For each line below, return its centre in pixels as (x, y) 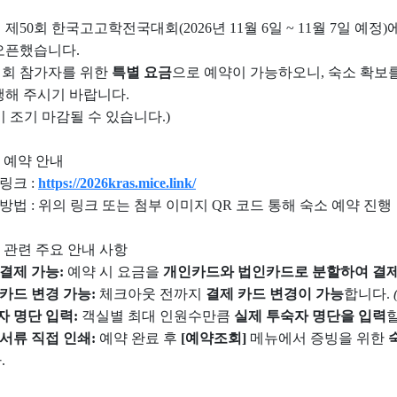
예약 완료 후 (138, 338)
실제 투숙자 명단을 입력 (310, 316)
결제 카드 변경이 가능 (275, 294)
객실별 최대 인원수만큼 (156, 316)
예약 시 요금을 (113, 272)
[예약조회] (214, 338)
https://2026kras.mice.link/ (117, 183)
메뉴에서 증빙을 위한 (317, 338)
